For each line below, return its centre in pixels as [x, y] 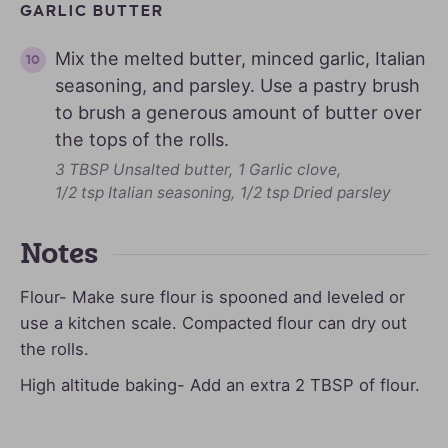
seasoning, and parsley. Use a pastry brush [237, 86]
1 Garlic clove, [289, 170]
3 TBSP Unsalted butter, [144, 170]
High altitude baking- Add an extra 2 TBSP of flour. [220, 385]
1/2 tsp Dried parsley [315, 193]
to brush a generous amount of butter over [238, 113]
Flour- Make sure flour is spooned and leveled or [212, 297]
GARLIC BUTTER [92, 11]
